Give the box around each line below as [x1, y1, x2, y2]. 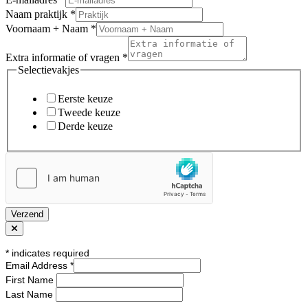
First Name [5, 274, 56, 286]
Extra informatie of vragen [5, 52, 122, 64]
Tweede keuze [58, 106, 120, 118]
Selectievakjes [18, 64, 79, 76]
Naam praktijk [5, 8, 70, 21]
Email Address [5, 260, 70, 272]
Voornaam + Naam [5, 23, 91, 35]
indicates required [9, 247, 89, 259]
